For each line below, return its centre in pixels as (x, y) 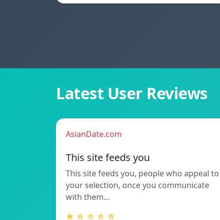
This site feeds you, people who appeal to (142, 173)
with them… (88, 197)
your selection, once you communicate (137, 185)
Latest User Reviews (132, 93)
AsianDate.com (94, 134)
